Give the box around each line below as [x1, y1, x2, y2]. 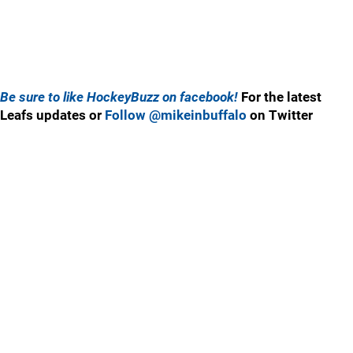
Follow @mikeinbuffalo [105, 107, 247, 123]
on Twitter [247, 107, 313, 123]
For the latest [241, 89, 321, 105]
